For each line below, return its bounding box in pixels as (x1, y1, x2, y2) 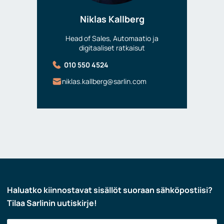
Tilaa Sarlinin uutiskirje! (7, 197, 97, 208)
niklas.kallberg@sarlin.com (62, 76, 146, 86)
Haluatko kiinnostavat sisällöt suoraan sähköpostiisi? (7, 184, 212, 195)
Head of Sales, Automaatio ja (65, 33, 158, 43)
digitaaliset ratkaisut (79, 42, 145, 52)
